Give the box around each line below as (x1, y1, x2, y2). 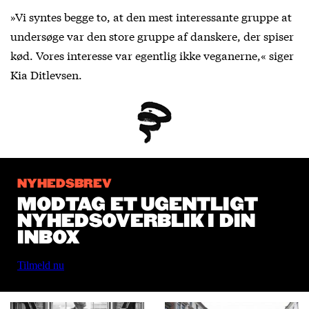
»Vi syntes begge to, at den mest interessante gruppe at (10, 8, 292, 24)
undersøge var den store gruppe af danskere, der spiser (10, 27, 294, 43)
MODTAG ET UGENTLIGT (17, 194, 257, 215)
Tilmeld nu (17, 259, 64, 271)
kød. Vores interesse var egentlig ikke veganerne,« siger (10, 46, 294, 63)
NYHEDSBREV (17, 177, 112, 191)
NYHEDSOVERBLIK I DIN (17, 210, 255, 232)
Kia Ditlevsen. (10, 66, 82, 82)
